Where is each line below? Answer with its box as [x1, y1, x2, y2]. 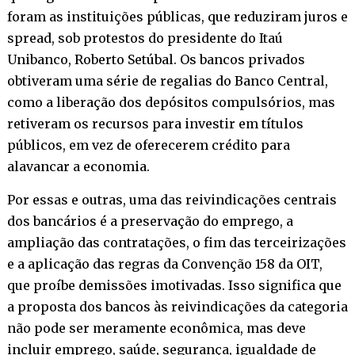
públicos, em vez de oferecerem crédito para [6, 136, 290, 153]
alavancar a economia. [6, 158, 150, 174]
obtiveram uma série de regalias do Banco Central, [6, 72, 328, 89]
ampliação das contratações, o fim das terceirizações [6, 234, 346, 250]
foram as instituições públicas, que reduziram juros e [6, 8, 348, 25]
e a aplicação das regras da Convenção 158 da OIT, [6, 255, 323, 272]
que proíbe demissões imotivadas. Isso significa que [6, 277, 342, 293]
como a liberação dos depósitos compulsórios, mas [6, 94, 335, 110]
